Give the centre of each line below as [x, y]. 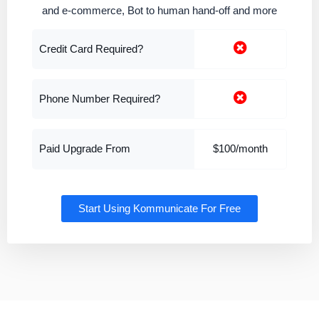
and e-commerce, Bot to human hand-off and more [159, 11]
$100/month [240, 149]
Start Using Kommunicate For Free [159, 209]
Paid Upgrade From [85, 149]
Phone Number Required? [100, 99]
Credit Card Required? [91, 49]
